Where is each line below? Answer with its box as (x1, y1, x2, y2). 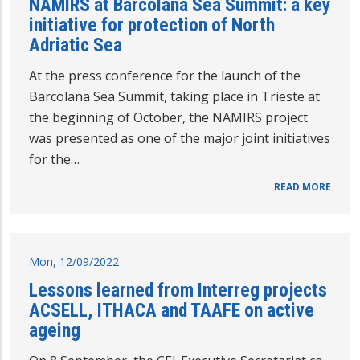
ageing (29, 318, 80, 342)
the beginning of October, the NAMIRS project (29, 108, 308, 126)
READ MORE (274, 179, 331, 194)
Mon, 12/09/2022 (29, 253, 119, 269)
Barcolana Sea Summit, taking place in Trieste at (29, 87, 320, 105)
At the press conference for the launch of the (29, 66, 301, 84)
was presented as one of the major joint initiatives (29, 129, 330, 147)
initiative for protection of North (29, 13, 275, 36)
